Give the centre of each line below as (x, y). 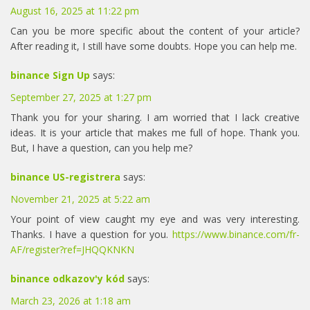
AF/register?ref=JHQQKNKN (72, 249)
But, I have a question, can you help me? (101, 147)
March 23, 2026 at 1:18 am (71, 300)
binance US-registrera (65, 176)
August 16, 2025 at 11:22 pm (75, 10)
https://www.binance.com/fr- (236, 234)
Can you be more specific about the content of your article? (155, 30)
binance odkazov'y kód (67, 278)
